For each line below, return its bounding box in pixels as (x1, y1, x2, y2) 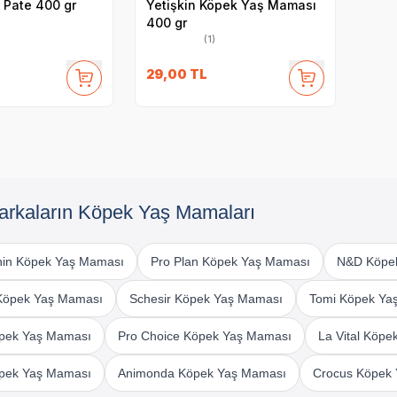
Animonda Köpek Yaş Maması (117, 365, 286, 380)
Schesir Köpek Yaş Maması (128, 291, 283, 306)
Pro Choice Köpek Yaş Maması (117, 328, 292, 343)
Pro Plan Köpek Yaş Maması (150, 253, 310, 269)
